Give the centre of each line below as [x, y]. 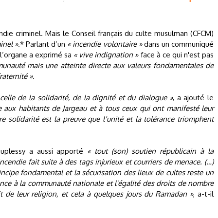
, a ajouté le [193, 98]
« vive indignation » [106, 55]
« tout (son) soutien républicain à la [150, 151]
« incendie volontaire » [105, 44]
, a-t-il [204, 194]
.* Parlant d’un [43, 44]
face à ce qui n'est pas [176, 55]
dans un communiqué [178, 44]
